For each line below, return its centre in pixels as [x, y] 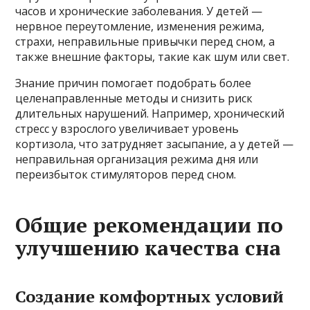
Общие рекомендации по [149, 225]
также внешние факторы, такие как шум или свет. [153, 57]
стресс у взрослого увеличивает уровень [127, 129]
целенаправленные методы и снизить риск [134, 98]
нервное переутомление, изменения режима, [140, 26]
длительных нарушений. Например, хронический [150, 113]
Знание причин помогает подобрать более [134, 83]
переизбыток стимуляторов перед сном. [126, 174]
